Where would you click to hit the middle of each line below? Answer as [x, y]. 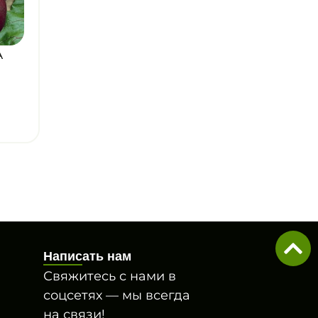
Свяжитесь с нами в [110, 276]
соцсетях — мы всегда [117, 295]
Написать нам [87, 256]
